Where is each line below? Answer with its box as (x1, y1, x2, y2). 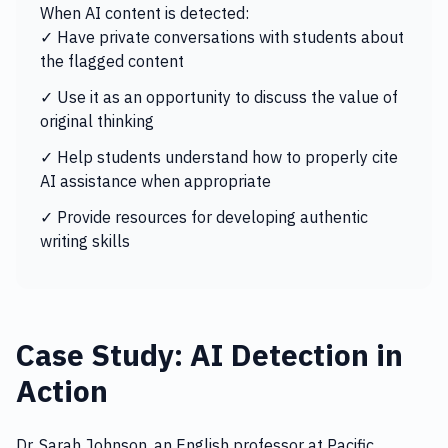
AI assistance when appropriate (40, 171, 271, 191)
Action (16, 371, 108, 410)
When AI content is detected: (40, 3, 249, 23)
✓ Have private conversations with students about (40, 27, 404, 47)
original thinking (40, 111, 154, 131)
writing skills (40, 231, 130, 251)
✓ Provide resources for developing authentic (40, 207, 368, 227)
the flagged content (40, 51, 184, 71)
